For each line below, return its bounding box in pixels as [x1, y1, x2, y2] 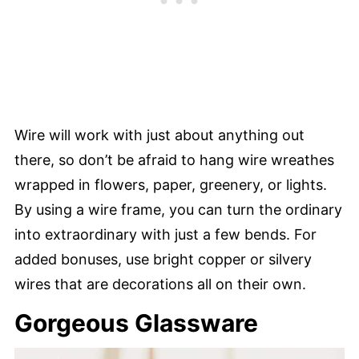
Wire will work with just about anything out [14, 126, 305, 143]
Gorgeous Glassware [14, 308, 258, 337]
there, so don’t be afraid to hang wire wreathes [14, 151, 334, 168]
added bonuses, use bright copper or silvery [14, 250, 312, 268]
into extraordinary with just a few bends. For [14, 225, 317, 243]
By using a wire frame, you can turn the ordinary [14, 200, 342, 218]
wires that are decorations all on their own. [14, 275, 306, 292]
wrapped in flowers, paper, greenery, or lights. [14, 175, 327, 193]
